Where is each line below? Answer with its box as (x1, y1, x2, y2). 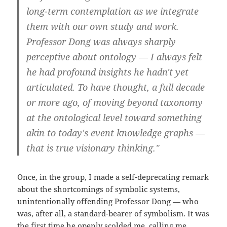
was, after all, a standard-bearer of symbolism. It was (17, 208, 210, 219)
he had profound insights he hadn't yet (26, 66, 189, 79)
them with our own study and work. (26, 20, 179, 33)
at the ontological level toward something (26, 111, 202, 124)
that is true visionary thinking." (26, 142, 160, 155)
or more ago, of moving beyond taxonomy (26, 96, 203, 109)
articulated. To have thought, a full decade (26, 81, 205, 94)
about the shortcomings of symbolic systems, (17, 184, 180, 195)
